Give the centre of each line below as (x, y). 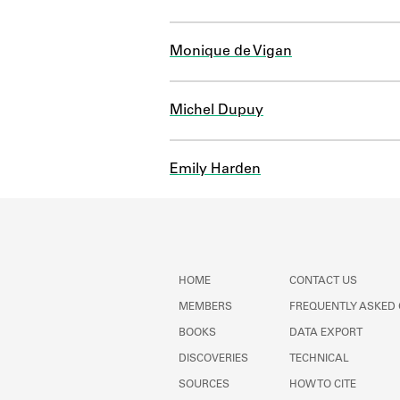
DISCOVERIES (213, 359)
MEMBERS (205, 307)
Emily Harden (215, 169)
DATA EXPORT (326, 333)
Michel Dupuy (217, 110)
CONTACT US (323, 281)
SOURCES (204, 385)
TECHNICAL (319, 359)
